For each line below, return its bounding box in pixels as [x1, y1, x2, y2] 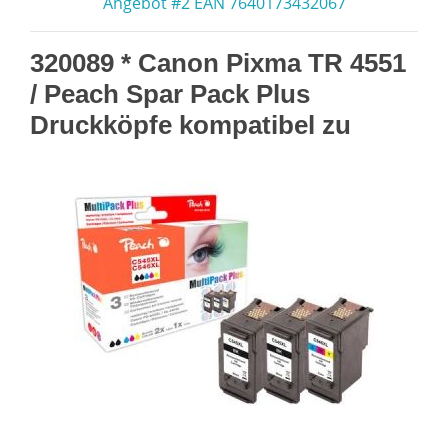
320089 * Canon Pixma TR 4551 [30, 48, 406, 78]
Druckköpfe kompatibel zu [30, 110, 351, 140]
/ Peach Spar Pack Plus [30, 79, 310, 109]
